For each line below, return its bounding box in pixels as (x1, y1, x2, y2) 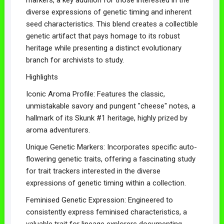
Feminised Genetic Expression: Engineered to (25, 195, 173, 204)
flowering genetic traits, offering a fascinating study (25, 154, 195, 163)
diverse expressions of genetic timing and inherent (25, 7, 191, 16)
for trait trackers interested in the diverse (25, 166, 160, 175)
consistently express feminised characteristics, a (25, 207, 187, 216)
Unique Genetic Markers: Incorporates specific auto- (25, 142, 197, 151)
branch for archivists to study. (25, 55, 124, 64)
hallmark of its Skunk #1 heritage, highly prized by (25, 113, 187, 122)
